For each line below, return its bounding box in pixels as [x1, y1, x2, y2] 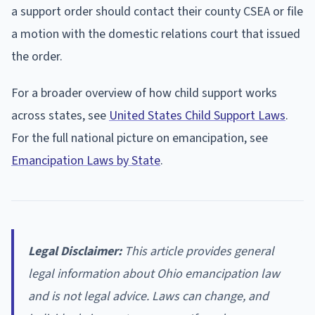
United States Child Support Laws [109, 107, 285, 125]
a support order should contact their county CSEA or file [11, 3, 303, 21]
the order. [11, 48, 63, 66]
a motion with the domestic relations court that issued [11, 25, 300, 44]
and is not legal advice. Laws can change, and [28, 288, 269, 306]
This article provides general [122, 243, 274, 261]
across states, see [11, 107, 109, 125]
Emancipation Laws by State [11, 152, 160, 170]
